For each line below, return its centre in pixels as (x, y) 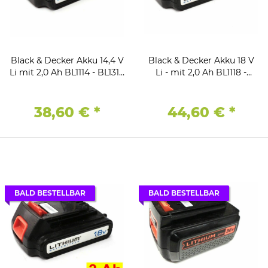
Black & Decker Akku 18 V (181, 60)
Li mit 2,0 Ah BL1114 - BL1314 (14, 72)
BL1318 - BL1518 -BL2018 (201, 84)
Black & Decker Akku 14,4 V (43, 60)
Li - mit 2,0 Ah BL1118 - (160, 72)
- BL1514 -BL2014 (67, 84)
